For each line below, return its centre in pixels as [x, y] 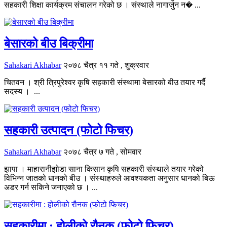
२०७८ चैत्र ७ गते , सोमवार [102, 152]
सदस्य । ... [22, 91]
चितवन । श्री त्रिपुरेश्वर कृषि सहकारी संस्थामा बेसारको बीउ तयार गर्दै [105, 82]
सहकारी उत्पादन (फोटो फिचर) [69, 130]
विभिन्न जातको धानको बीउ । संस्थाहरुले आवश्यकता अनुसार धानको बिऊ [109, 178]
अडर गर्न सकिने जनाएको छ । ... [51, 187]
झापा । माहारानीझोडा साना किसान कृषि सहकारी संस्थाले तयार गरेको [104, 169]
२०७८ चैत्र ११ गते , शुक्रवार [106, 65]
